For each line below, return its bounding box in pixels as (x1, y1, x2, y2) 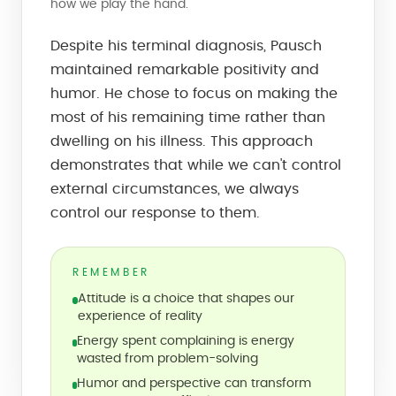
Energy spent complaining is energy (76, 335, 294, 347)
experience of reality (77, 310, 202, 323)
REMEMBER (72, 267, 150, 278)
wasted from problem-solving (76, 353, 258, 365)
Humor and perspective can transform (76, 377, 311, 390)
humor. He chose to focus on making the (50, 87, 338, 101)
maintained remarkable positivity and (50, 63, 319, 77)
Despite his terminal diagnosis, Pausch (50, 39, 322, 53)
